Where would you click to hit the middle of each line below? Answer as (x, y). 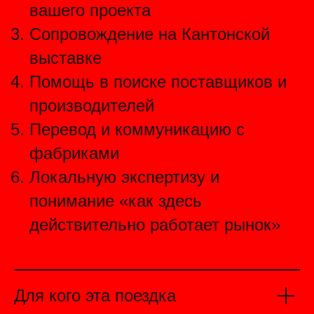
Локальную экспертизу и (124, 177)
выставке (66, 58)
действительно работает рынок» (155, 225)
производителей (92, 105)
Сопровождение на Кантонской (150, 34)
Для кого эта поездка (95, 295)
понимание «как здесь (116, 201)
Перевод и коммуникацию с (137, 129)
